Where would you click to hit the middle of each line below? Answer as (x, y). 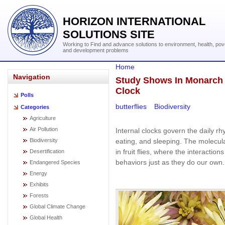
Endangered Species (55, 162)
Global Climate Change (58, 206)
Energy (38, 173)
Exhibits (39, 184)
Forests (39, 195)
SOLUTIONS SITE (109, 34)
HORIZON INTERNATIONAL (134, 21)
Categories (35, 107)
